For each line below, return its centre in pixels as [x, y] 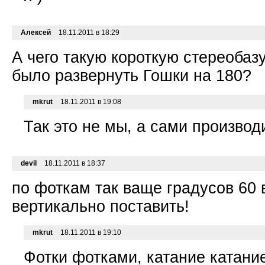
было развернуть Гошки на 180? [132, 76]
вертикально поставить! [101, 207]
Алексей [36, 33]
